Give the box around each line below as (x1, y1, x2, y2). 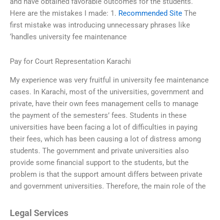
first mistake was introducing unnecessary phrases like (10, 21, 190, 30)
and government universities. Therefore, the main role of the (10, 182, 206, 191)
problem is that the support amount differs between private (10, 170, 202, 179)
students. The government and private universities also (10, 146, 189, 156)
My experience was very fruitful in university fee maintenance (10, 76, 209, 85)
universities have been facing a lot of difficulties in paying (10, 123, 197, 132)
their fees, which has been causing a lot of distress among (10, 135, 201, 144)
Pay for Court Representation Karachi (10, 56, 131, 66)
